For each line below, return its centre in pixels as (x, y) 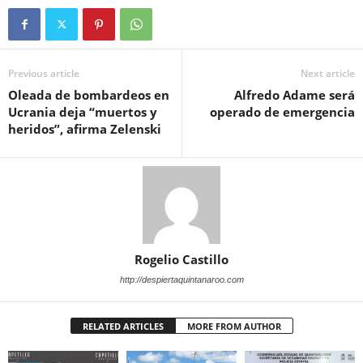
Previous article (44, 74)
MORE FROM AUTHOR (234, 327)
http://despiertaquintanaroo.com (181, 280)
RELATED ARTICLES (123, 327)
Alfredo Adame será (295, 95)
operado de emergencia (282, 112)
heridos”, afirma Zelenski (85, 129)
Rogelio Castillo (181, 260)
